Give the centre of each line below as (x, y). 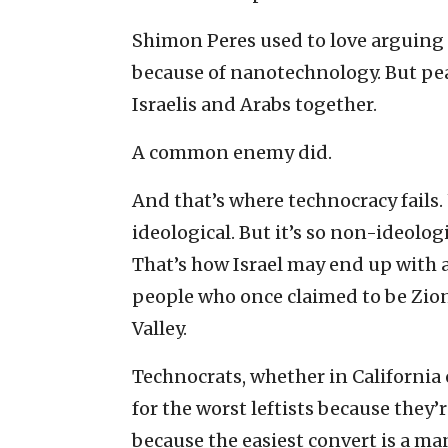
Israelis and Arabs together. (254, 104)
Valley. (159, 328)
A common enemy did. (232, 152)
